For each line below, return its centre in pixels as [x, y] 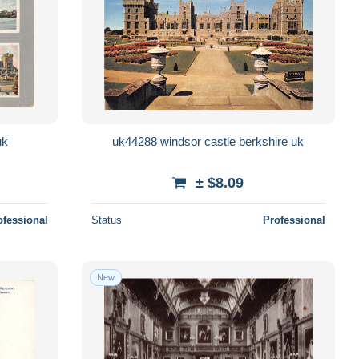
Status [106, 220]
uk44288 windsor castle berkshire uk [208, 141]
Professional [294, 220]
